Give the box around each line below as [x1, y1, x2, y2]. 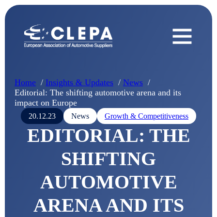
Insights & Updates [46, 77, 113, 87]
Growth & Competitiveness [105, 112, 188, 120]
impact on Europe [15, 98, 77, 108]
